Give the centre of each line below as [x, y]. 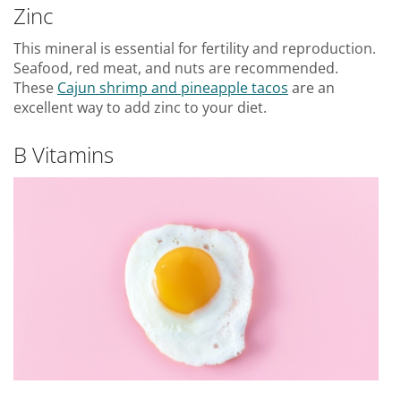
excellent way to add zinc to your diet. [140, 107]
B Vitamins [64, 155]
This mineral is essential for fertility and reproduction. [195, 48]
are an [311, 87]
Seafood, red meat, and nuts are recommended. [176, 68]
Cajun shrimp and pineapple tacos [173, 87]
